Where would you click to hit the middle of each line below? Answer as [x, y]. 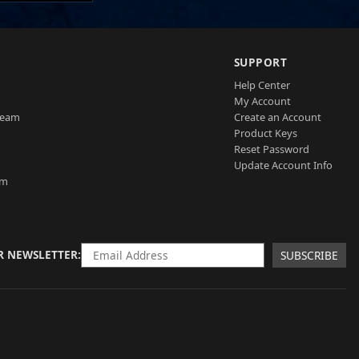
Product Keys [265, 133]
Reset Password [271, 149]
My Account [262, 101]
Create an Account [277, 117]
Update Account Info [283, 165]
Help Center [262, 85]
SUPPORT [260, 63]
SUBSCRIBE [309, 255]
